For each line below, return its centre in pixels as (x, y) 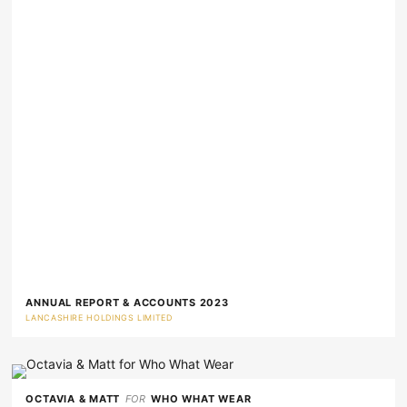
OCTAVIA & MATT (73, 398)
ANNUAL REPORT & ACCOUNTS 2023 (127, 302)
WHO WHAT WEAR (201, 398)
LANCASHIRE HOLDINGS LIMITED (99, 317)
